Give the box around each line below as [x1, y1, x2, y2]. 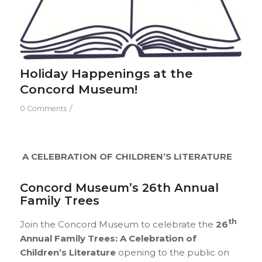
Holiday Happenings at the [19, 66, 192, 81]
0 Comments [19, 104, 67, 113]
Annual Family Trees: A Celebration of [19, 232, 196, 244]
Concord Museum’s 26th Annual [19, 180, 219, 195]
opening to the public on [115, 246, 229, 258]
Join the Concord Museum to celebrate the [19, 218, 216, 230]
